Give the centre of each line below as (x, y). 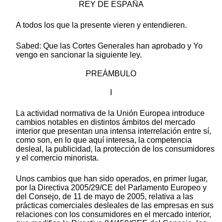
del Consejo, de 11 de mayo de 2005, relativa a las (105, 196)
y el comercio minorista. (57, 158)
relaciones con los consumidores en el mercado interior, (113, 214)
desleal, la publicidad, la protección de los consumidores (115, 149)
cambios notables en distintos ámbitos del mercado (106, 122)
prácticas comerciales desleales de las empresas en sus (115, 205)
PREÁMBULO (111, 73)
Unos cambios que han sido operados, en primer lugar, (112, 178)
